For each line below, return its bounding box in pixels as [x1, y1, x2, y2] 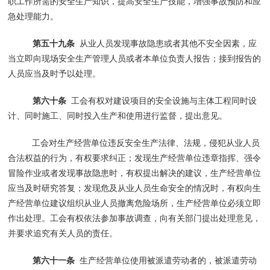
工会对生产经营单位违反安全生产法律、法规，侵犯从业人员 [32, 137, 260, 148]
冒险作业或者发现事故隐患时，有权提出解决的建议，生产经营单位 [8, 168, 262, 178]
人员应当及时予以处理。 [8, 68, 101, 78]
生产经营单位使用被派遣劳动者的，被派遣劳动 [74, 255, 257, 265]
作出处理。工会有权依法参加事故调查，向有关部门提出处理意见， [8, 213, 262, 223]
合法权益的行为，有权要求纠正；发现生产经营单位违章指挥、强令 [8, 152, 262, 163]
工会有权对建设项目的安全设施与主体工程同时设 [66, 95, 257, 105]
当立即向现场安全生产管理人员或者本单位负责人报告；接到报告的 [8, 53, 262, 63]
